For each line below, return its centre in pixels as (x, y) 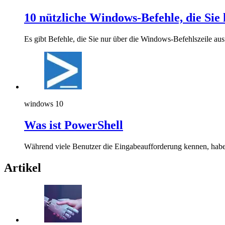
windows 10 (44, 103)
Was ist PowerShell (74, 125)
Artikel (23, 167)
